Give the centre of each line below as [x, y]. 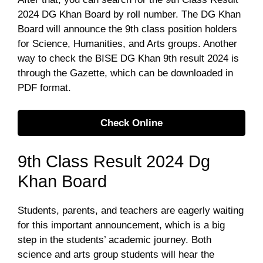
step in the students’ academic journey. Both [114, 240]
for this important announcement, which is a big [121, 225]
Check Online [131, 123]
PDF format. [44, 87]
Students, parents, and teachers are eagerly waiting [131, 210]
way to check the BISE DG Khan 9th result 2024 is [128, 58]
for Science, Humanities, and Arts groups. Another [127, 43]
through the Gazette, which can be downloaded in [125, 73]
